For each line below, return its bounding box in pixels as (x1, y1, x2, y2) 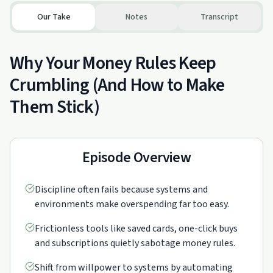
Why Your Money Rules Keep (10, 50, 216, 76)
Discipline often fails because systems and (35, 183, 208, 196)
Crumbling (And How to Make (10, 72, 225, 98)
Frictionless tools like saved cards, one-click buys (35, 222, 238, 235)
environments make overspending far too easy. (35, 197, 229, 211)
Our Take (37, 11, 71, 23)
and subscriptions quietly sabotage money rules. (35, 236, 235, 250)
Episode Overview (82, 147, 191, 168)
